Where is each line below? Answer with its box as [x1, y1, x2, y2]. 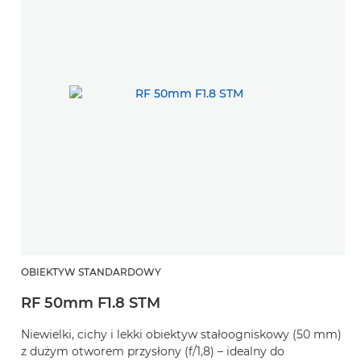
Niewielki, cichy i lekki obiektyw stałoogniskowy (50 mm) [21, 326, 342, 342]
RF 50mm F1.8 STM [21, 293, 160, 312]
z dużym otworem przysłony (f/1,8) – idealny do [21, 343, 284, 359]
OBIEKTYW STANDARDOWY [21, 265, 161, 278]
